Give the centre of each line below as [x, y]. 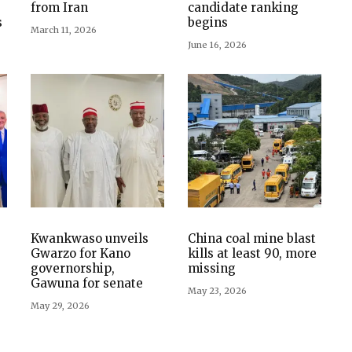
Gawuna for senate [87, 284]
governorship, [73, 269]
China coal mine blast [252, 239]
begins [208, 23]
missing [212, 269]
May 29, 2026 [60, 306]
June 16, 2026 [217, 45]
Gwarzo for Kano [81, 254]
